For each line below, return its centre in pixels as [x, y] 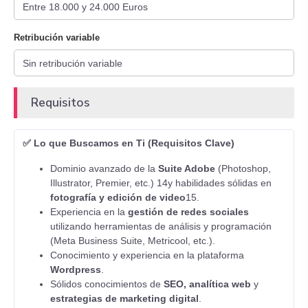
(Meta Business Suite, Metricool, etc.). [133, 241]
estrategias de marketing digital [124, 298]
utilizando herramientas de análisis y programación [161, 226]
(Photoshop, [243, 168]
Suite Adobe [187, 168]
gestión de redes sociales [188, 212]
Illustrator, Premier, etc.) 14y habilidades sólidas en [161, 183]
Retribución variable [57, 37]
